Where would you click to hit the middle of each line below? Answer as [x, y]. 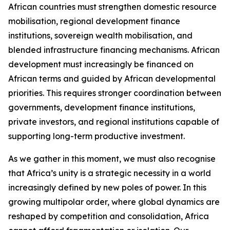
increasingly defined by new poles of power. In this [107, 187]
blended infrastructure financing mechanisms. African [114, 50]
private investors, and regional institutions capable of [114, 122]
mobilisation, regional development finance [94, 21]
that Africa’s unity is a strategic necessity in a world [110, 173]
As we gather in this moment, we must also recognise [112, 159]
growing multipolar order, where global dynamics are [114, 202]
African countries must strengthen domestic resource [112, 7]
